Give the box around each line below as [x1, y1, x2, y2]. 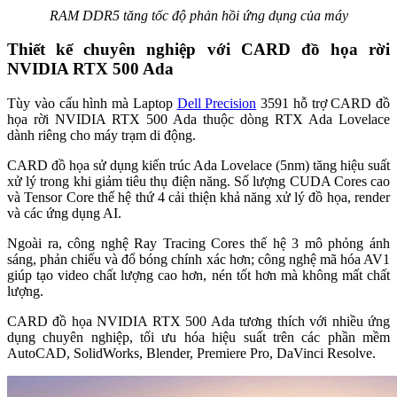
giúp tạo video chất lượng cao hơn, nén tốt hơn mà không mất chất [7, 268, 390, 284]
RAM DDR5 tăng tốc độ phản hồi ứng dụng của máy [49, 7, 348, 23]
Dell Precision [176, 96, 257, 112]
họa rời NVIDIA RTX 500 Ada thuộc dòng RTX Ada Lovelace [7, 112, 390, 128]
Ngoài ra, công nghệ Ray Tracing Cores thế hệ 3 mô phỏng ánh [7, 236, 390, 252]
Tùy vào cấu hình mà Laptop [7, 96, 177, 112]
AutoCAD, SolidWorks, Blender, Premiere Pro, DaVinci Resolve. [7, 346, 376, 362]
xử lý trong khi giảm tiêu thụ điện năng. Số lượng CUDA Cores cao [7, 174, 390, 190]
